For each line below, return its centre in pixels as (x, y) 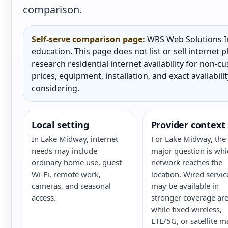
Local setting (60, 125)
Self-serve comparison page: (88, 39)
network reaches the (187, 162)
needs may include (64, 151)
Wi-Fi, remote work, (66, 174)
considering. (55, 88)
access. (44, 197)
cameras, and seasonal (71, 186)
